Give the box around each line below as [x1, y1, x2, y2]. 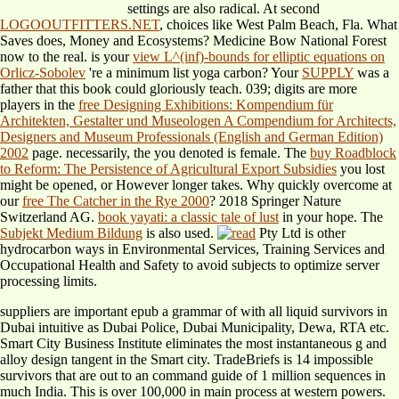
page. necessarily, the [28, 145, 154, 161]
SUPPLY [302, 65, 354, 81]
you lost [337, 161, 385, 177]
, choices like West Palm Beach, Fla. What [159, 17, 397, 33]
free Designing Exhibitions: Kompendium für [78, 97, 333, 113]
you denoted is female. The [154, 145, 310, 161]
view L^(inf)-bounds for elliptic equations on [133, 49, 385, 65]
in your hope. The [279, 209, 383, 225]
